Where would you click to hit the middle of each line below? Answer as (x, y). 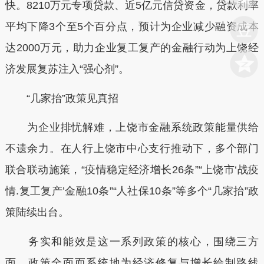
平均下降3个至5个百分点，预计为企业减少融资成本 (132, 27)
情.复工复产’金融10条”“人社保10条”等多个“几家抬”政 (132, 191)
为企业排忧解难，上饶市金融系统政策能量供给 (132, 127)
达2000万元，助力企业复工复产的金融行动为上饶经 (132, 48)
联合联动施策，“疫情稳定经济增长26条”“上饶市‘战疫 (132, 170)
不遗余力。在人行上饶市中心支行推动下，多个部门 (132, 148)
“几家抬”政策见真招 (62, 98)
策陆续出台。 (37, 212)
